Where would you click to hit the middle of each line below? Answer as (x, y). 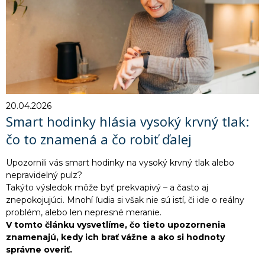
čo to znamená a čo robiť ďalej (99, 139)
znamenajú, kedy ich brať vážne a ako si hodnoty (115, 237)
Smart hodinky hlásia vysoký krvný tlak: (127, 121)
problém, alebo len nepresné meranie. (84, 212)
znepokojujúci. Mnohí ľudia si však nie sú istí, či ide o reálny (125, 200)
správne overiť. (39, 249)
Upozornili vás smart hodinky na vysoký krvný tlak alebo (120, 162)
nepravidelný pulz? (44, 175)
